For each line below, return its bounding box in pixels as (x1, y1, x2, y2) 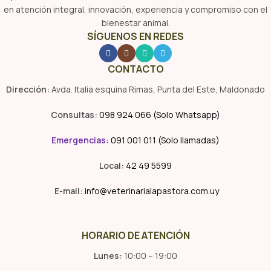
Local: (99, 160, 124, 171)
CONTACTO (107, 62, 164, 76)
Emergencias (51, 134, 106, 146)
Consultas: (51, 109, 97, 120)
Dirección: (6, 83, 50, 95)
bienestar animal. (101, 17, 170, 28)
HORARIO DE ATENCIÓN (81, 229, 190, 242)
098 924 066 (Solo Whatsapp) (99, 109, 220, 120)
